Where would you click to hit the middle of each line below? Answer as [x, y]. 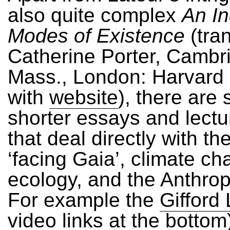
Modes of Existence [96, 36]
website [84, 97]
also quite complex [95, 15]
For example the [84, 200]
